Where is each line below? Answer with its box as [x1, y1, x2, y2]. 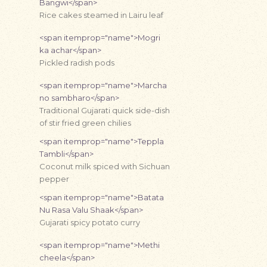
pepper [39, 174, 69, 184]
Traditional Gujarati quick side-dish [39, 105, 170, 115]
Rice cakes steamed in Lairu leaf [39, 10, 163, 20]
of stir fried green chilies [39, 118, 131, 128]
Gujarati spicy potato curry [39, 218, 140, 227]
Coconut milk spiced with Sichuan [39, 162, 170, 171]
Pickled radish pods [39, 58, 114, 67]
